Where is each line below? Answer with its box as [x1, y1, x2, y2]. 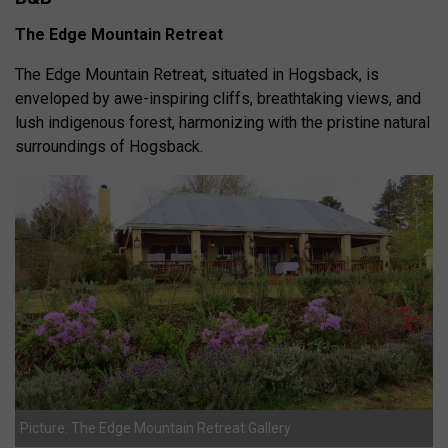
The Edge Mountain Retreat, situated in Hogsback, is [15, 65, 379, 85]
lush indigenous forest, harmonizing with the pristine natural [15, 113, 430, 133]
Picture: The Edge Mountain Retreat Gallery [20, 420, 291, 437]
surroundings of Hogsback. [15, 137, 203, 157]
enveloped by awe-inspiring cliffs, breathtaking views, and [15, 89, 421, 109]
